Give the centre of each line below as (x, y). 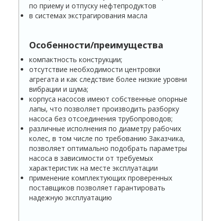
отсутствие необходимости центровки (95, 70)
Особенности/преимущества (96, 45)
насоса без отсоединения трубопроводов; (101, 119)
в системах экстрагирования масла (89, 16)
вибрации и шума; (59, 89)
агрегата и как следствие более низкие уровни (108, 79)
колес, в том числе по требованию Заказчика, (107, 139)
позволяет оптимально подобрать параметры (108, 148)
